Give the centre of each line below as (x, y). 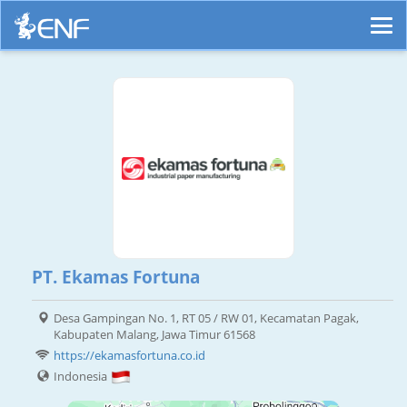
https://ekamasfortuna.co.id (129, 356)
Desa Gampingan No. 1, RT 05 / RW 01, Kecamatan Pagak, (206, 318)
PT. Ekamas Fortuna (116, 278)
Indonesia (82, 377)
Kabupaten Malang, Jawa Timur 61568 (154, 335)
